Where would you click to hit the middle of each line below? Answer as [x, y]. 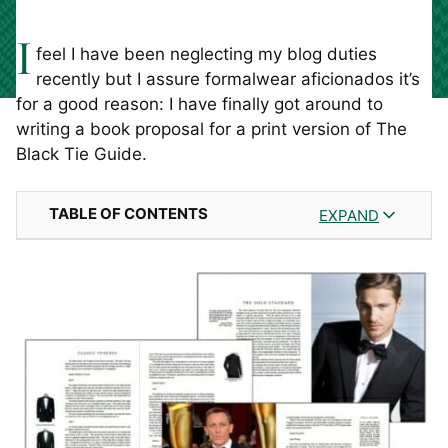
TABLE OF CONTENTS [128, 213]
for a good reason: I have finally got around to [199, 104]
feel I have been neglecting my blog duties [206, 54]
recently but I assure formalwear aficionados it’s [227, 79]
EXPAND [349, 215]
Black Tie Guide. [81, 154]
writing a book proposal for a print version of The [211, 129]
